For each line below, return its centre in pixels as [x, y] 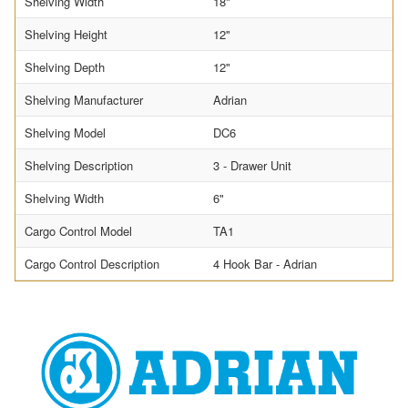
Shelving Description [79, 165]
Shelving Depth [65, 66]
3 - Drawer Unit [252, 165]
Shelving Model [65, 132]
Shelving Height [66, 34]
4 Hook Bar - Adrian [265, 263]
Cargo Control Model [78, 230]
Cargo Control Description [92, 263]
